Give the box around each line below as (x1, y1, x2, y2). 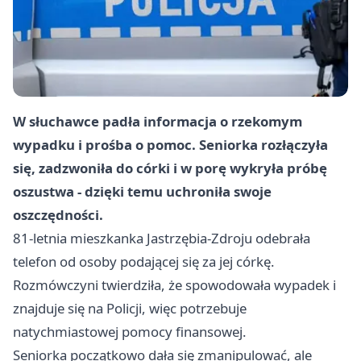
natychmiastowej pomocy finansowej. (13, 322, 247, 342)
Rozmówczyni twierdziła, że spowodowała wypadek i (13, 276, 336, 295)
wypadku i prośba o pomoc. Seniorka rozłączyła (13, 135, 328, 155)
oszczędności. (13, 205, 103, 225)
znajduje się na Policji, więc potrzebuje (13, 299, 247, 318)
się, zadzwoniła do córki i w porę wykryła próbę (13, 159, 327, 178)
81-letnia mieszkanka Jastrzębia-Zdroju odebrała (13, 229, 310, 248)
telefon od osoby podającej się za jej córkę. (13, 252, 275, 272)
